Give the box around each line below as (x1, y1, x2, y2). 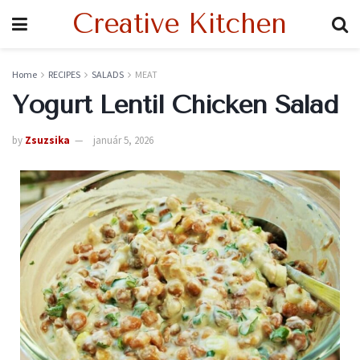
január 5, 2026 (93, 133, 153, 147)
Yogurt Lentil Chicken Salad (12, 90, 338, 120)
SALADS (92, 68, 124, 80)
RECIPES (48, 68, 80, 80)
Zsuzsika (25, 133, 70, 147)
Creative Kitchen (72, 8, 287, 40)
